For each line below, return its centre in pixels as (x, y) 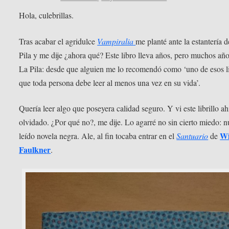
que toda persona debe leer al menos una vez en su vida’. (110, 82)
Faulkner (35, 150)
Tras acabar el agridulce (58, 41)
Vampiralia (116, 41)
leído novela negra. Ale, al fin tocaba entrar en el (98, 136)
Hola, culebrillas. (47, 15)
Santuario (192, 136)
